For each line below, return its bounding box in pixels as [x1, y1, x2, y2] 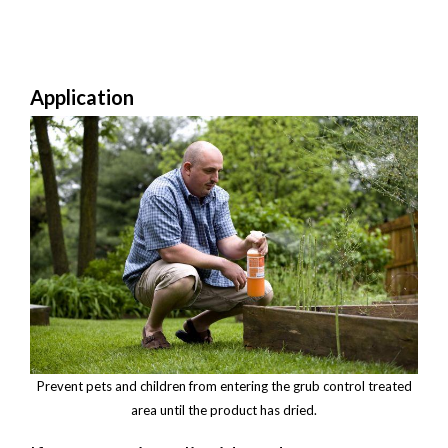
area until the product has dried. [131, 401, 317, 418]
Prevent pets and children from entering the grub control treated [36, 377, 412, 394]
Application [30, 84, 134, 109]
